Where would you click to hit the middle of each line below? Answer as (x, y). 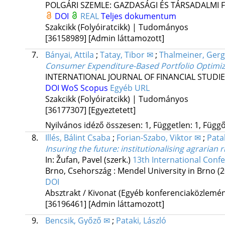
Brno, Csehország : (81, 171)
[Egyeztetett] (112, 110)
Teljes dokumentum (138, 16)
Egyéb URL (130, 88)
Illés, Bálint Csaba (78, 138)
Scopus (95, 88)
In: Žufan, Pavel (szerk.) (89, 160)
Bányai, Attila (69, 55)
